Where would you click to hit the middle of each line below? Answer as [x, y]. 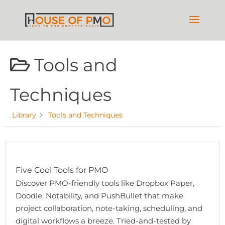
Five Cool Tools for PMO [62, 170]
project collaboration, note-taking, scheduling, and [109, 208]
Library [24, 115]
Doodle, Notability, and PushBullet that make [99, 196]
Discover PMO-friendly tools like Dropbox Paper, [105, 183]
